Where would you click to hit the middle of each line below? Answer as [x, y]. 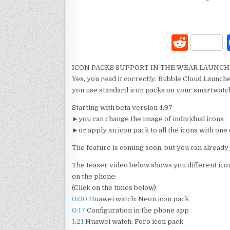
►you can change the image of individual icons [148, 119]
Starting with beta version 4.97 [122, 108]
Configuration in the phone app [137, 210]
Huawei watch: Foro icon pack [133, 222]
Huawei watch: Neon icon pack [138, 199]
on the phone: [94, 176]
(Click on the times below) [114, 188]
